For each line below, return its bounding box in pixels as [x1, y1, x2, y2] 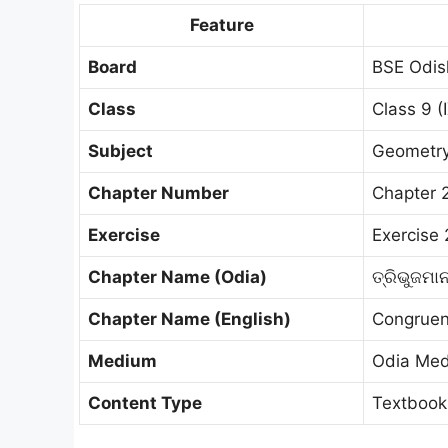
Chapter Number [88, 183, 229, 203]
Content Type [88, 393, 202, 413]
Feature [189, 15, 254, 35]
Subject [88, 141, 153, 161]
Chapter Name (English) [88, 309, 291, 329]
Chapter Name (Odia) [88, 267, 267, 287]
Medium [88, 351, 157, 371]
